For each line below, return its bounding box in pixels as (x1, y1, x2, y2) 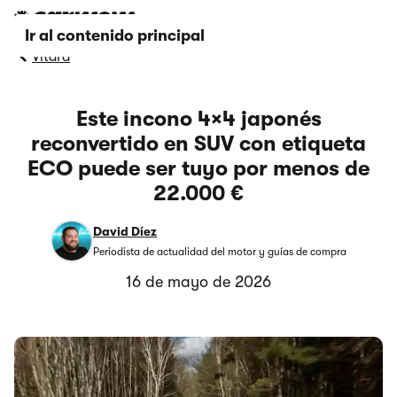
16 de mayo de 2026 (126, 273, 271, 291)
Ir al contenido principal (25, 27, 205, 44)
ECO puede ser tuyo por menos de (27, 156, 370, 181)
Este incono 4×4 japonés (75, 106, 322, 131)
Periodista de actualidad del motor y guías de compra (93, 245, 346, 258)
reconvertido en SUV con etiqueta (31, 131, 366, 156)
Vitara (32, 49, 70, 65)
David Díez (93, 224, 157, 239)
